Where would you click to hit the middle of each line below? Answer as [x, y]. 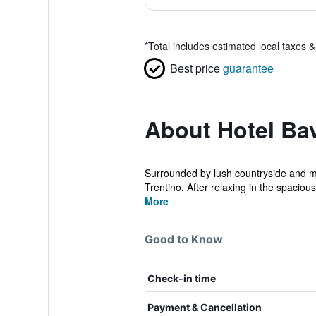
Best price [195, 68]
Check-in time [181, 278]
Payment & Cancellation [204, 307]
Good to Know [183, 239]
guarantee [248, 68]
